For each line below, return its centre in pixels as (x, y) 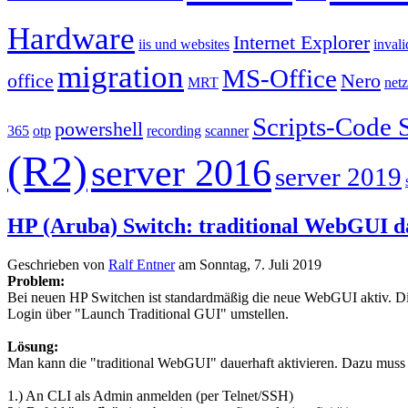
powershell (99, 128)
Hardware (71, 38)
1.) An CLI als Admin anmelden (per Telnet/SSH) (150, 395)
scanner (227, 130)
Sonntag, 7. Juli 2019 (260, 264)
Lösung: (33, 346)
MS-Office (280, 78)
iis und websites (184, 44)
